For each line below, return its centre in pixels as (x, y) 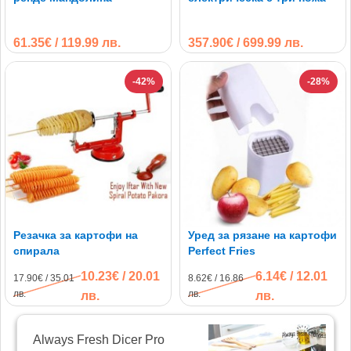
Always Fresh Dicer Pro (99, 339)
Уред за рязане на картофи (262, 235)
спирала (36, 250)
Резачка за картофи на (76, 235)
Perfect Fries (222, 250)
